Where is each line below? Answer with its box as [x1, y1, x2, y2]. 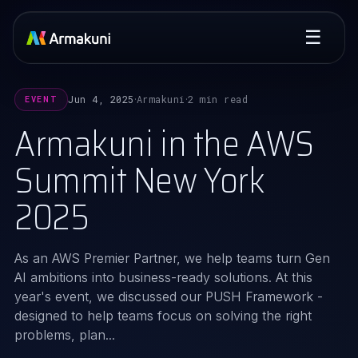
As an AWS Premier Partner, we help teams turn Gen [14, 250, 330, 266]
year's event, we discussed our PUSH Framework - [14, 288, 323, 304]
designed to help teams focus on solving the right [14, 308, 312, 324]
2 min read [187, 93, 249, 105]
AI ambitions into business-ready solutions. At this [14, 269, 312, 285]
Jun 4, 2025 [68, 93, 134, 105]
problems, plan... [14, 327, 115, 343]
